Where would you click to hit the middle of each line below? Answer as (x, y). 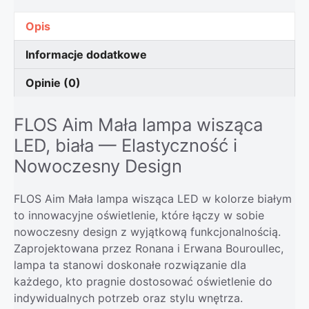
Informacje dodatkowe (86, 55)
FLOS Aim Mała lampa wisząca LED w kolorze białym (153, 199)
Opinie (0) (53, 83)
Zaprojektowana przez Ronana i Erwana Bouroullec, (149, 249)
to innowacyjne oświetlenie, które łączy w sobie (139, 216)
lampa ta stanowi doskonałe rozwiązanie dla (130, 265)
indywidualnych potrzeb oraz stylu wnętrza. (128, 298)
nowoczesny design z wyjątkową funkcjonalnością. (147, 232)
